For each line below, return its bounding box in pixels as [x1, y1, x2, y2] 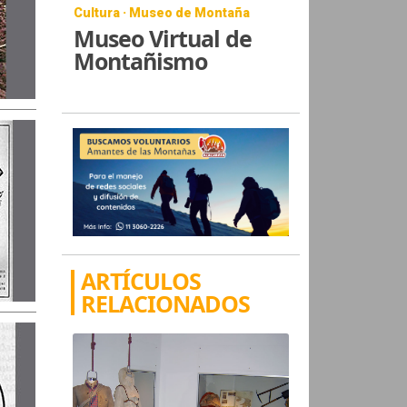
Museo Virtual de [74, 22, 253, 54]
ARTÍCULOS [81, 264, 202, 296]
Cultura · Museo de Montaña [74, 5, 251, 20]
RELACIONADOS [81, 287, 251, 319]
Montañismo [74, 45, 208, 76]
